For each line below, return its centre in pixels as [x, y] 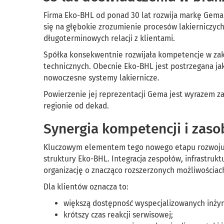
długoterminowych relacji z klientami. [109, 38]
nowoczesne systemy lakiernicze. [101, 78]
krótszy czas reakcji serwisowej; [118, 215]
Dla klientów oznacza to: [86, 187]
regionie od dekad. [76, 106]
